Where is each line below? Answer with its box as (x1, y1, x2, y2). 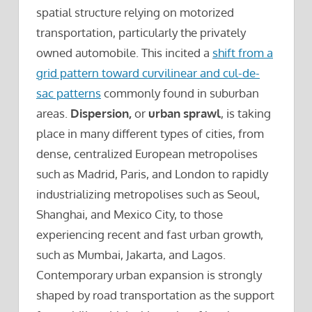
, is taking (221, 106, 271, 121)
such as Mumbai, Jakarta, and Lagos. (36, 247, 226, 263)
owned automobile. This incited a (36, 45, 212, 61)
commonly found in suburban (101, 86, 259, 101)
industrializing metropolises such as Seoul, (36, 187, 260, 202)
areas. (36, 106, 70, 121)
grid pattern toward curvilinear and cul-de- (36, 65, 260, 81)
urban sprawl (148, 106, 221, 121)
